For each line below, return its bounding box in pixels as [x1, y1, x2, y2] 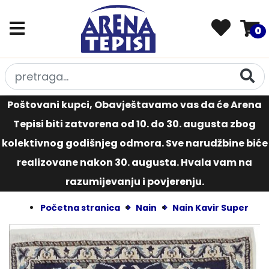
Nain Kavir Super [172, 202, 249, 214]
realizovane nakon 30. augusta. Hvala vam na [17, 156, 252, 169]
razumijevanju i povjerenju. [65, 175, 204, 189]
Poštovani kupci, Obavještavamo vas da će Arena [7, 98, 262, 112]
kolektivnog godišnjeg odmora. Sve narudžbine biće [1, 136, 268, 150]
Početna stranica [40, 202, 120, 214]
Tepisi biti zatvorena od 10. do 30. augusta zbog [13, 117, 256, 131]
